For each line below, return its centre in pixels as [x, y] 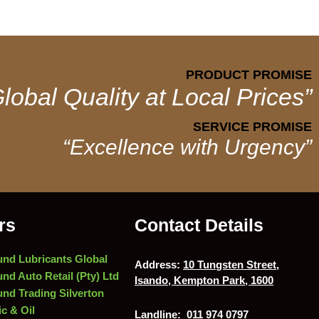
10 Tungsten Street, [231, 265]
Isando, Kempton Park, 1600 [204, 280]
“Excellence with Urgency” [187, 147]
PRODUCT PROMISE [249, 75]
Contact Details [199, 225]
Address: [158, 265]
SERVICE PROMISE [252, 127]
